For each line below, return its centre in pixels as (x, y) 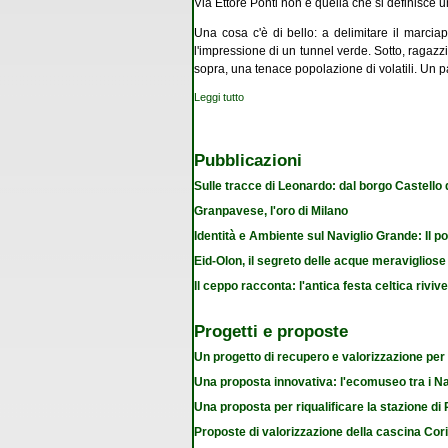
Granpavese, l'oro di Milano (271, 210)
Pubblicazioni (248, 159)
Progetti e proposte (271, 330)
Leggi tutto (219, 96)
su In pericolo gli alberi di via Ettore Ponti (341, 96)
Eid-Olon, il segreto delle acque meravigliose (320, 260)
